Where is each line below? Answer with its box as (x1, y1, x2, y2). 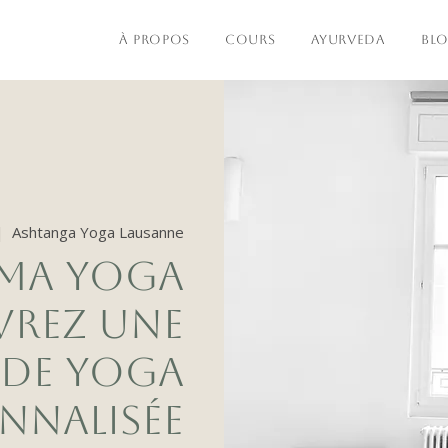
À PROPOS (118, 32, 190, 47)
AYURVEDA (310, 32, 386, 47)
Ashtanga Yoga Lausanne (12, 222, 184, 243)
